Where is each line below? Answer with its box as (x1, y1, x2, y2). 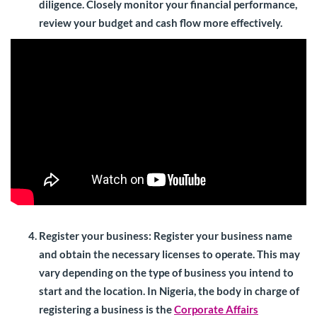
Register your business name (151, 229, 292, 243)
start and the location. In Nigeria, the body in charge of (39, 284, 299, 298)
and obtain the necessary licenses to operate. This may (39, 248, 300, 261)
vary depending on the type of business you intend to (39, 266, 294, 279)
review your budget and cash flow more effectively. (39, 16, 282, 30)
